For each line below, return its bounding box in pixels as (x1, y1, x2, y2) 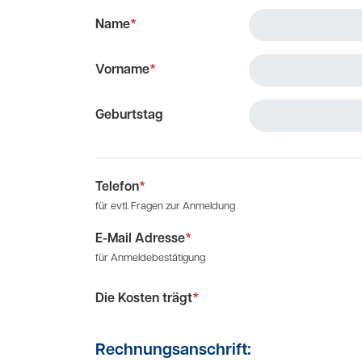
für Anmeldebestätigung (95, 253, 205, 263)
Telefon (95, 181, 139, 194)
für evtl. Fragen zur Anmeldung (95, 201, 235, 212)
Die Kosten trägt (95, 293, 192, 305)
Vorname (95, 64, 149, 77)
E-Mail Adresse (95, 233, 185, 246)
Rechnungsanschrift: (95, 343, 251, 359)
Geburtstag (95, 109, 163, 122)
